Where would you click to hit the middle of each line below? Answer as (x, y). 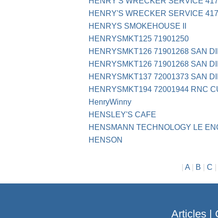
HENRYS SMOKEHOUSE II (137, 26)
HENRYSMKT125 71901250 (139, 39)
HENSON (106, 140)
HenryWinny (110, 102)
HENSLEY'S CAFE (122, 115)
